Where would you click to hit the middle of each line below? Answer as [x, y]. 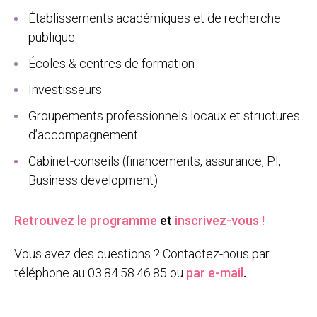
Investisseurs [65, 90]
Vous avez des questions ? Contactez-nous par [142, 254]
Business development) [93, 180]
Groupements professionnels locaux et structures [164, 116]
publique [52, 37]
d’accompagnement [83, 135]
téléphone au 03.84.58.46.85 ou [100, 273]
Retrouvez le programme [86, 220]
